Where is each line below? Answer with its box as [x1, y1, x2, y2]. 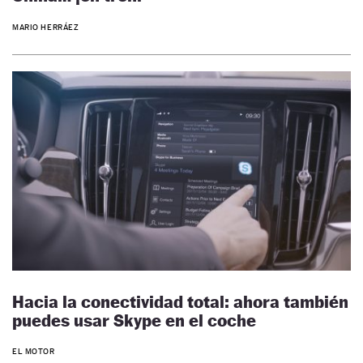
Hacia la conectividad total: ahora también [12, 291, 348, 312]
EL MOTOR [12, 347, 55, 357]
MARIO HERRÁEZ [12, 22, 79, 32]
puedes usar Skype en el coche [12, 310, 256, 331]
